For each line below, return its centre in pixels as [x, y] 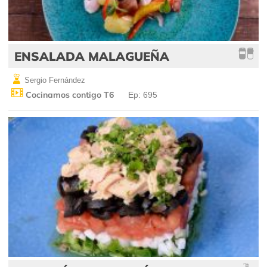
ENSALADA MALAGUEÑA [92, 56]
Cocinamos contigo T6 [69, 94]
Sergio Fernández [54, 80]
